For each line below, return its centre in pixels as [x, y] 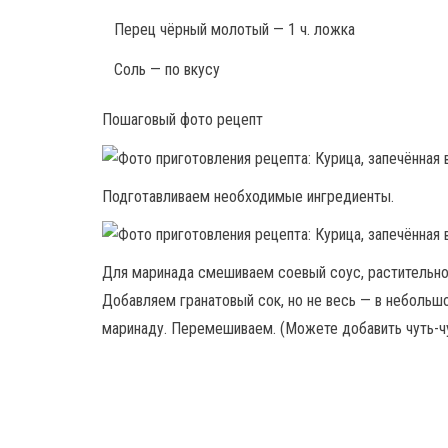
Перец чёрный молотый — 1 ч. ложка [234, 29]
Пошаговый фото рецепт [182, 119]
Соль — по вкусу [167, 69]
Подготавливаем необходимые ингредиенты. [248, 196]
